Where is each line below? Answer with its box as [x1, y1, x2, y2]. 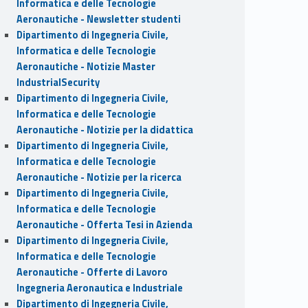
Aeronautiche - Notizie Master [16, 58, 155, 74]
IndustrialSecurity [16, 74, 100, 90]
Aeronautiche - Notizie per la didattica [16, 122, 193, 137]
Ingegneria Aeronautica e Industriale [16, 280, 183, 296]
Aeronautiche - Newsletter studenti [16, 11, 181, 27]
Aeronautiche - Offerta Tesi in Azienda [16, 217, 192, 232]
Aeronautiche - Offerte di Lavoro [16, 264, 168, 280]
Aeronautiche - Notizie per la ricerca [16, 169, 181, 185]
